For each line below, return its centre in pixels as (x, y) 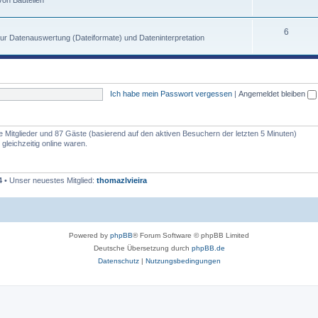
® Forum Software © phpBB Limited (191, 235)
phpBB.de (208, 248)
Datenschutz (118, 261)
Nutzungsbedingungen (183, 261)
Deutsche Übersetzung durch (142, 248)
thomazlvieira (122, 180)
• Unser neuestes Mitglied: (49, 180)
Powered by (89, 235)
